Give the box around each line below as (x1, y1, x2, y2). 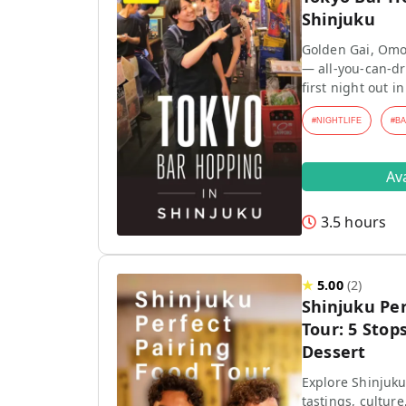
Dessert (301, 341, 366, 362)
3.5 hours (320, 212, 387, 232)
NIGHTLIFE (315, 116, 362, 125)
